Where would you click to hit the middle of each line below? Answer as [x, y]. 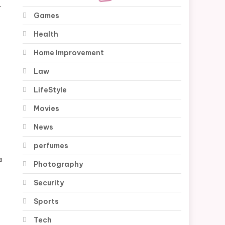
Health [46, 34]
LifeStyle [50, 90]
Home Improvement [69, 52]
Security [49, 183]
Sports [46, 201]
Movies [47, 108]
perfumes [51, 145]
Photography [59, 164]
